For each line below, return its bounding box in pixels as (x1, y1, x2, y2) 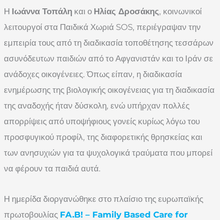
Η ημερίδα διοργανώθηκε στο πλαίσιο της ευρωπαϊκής (4, 193, 203, 204)
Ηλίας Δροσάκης (94, 6, 159, 16)
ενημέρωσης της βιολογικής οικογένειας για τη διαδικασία (4, 84, 215, 95)
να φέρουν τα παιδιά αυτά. (4, 163, 101, 173)
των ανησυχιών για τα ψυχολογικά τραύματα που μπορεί (4, 147, 213, 158)
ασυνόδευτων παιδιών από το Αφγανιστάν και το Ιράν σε (4, 53, 213, 63)
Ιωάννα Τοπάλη (12, 6, 72, 16)
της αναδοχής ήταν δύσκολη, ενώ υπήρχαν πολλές (4, 100, 190, 110)
